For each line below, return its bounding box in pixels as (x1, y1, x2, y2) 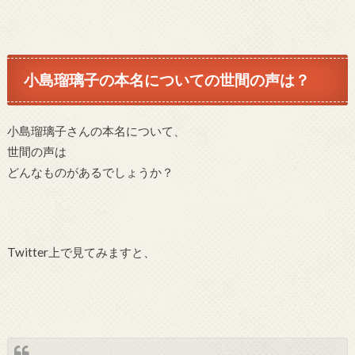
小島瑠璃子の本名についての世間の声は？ (24, 70, 311, 89)
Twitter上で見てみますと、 (6, 245, 155, 260)
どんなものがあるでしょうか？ (6, 165, 174, 180)
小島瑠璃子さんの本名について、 (6, 124, 185, 139)
